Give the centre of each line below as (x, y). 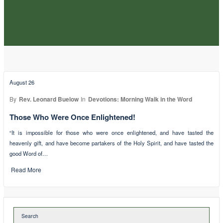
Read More (26, 170)
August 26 (22, 82)
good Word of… (29, 153)
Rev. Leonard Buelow (49, 99)
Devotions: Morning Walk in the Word (140, 99)
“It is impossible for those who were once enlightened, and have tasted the (111, 132)
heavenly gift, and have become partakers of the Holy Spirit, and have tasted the (111, 143)
